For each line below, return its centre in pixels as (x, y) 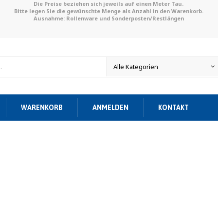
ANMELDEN (110, 108)
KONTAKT (173, 108)
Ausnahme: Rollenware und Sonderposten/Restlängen (109, 18)
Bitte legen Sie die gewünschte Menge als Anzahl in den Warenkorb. (109, 11)
